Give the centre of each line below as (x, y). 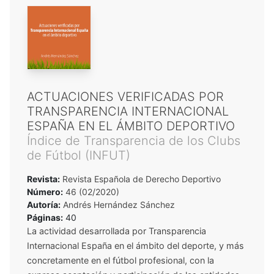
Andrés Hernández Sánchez (119, 204)
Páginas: (45, 217)
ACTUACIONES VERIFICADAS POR (125, 96)
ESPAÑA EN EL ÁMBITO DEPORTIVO (131, 126)
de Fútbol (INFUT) (79, 155)
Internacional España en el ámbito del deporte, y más (135, 245)
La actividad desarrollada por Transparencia (117, 231)
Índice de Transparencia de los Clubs (134, 140)
